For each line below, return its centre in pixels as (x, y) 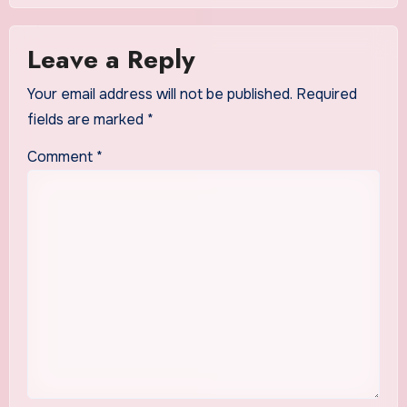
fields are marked (87, 120)
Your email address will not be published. (159, 94)
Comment (61, 157)
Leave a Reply (111, 59)
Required (326, 94)
